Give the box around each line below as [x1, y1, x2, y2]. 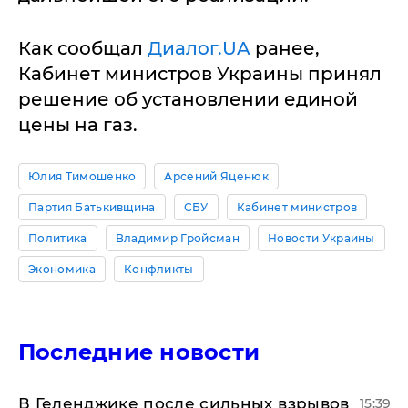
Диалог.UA [148, 37, 250, 60]
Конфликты [123, 262, 194, 277]
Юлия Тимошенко [28, 169, 137, 184]
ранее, [250, 37, 320, 60]
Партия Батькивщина [28, 200, 156, 215]
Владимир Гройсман [115, 231, 240, 246]
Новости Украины [268, 231, 375, 246]
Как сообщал [18, 37, 148, 60]
